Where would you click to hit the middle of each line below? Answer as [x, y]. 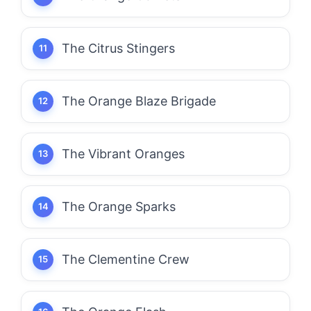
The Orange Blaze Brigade [139, 101]
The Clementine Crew [126, 259]
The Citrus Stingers [118, 48]
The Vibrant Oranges [123, 153]
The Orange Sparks [119, 206]
